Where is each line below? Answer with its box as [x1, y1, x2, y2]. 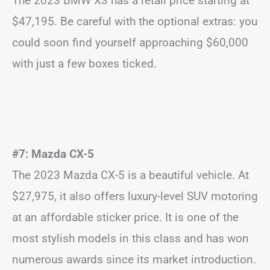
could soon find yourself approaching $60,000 [12, 35, 248, 49]
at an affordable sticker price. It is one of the [12, 210, 239, 224]
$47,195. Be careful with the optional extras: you [12, 14, 257, 28]
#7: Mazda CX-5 [12, 146, 94, 161]
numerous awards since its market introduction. [12, 252, 256, 266]
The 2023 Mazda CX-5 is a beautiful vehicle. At [12, 168, 249, 182]
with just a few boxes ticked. [12, 56, 157, 71]
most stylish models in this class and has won [12, 231, 249, 245]
